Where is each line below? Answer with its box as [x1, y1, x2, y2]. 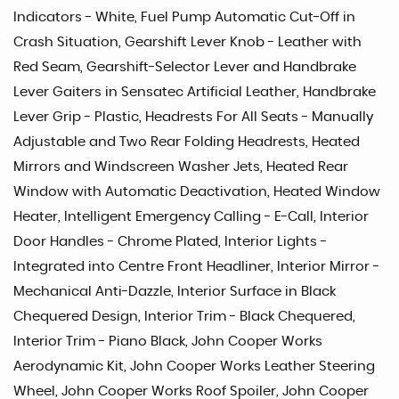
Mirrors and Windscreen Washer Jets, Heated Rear [13, 160, 348, 175]
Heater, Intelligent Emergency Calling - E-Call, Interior [13, 210, 369, 224]
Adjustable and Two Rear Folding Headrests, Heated [13, 135, 360, 150]
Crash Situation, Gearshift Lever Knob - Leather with [13, 36, 362, 50]
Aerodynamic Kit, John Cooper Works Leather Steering [13, 360, 375, 374]
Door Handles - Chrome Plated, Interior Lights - [13, 235, 327, 249]
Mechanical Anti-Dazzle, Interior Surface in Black [13, 285, 336, 299]
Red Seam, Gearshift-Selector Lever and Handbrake [13, 61, 356, 75]
